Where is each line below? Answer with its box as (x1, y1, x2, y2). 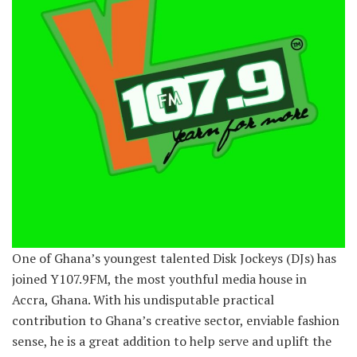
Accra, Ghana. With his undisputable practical (12, 290, 274, 308)
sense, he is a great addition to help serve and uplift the (12, 331, 331, 350)
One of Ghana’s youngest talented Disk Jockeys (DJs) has (12, 249, 336, 267)
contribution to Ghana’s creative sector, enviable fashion (12, 311, 339, 329)
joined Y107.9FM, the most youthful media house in (12, 269, 307, 288)
